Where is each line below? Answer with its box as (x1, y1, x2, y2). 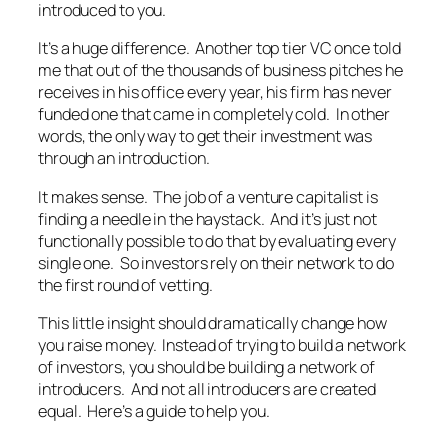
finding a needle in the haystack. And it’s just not (38, 207, 377, 230)
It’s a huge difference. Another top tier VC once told (38, 37, 401, 60)
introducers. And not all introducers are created (38, 377, 377, 400)
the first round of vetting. (38, 273, 214, 296)
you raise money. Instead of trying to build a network (38, 333, 406, 356)
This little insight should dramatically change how (38, 311, 387, 334)
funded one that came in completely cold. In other (38, 103, 390, 126)
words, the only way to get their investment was (38, 125, 373, 148)
